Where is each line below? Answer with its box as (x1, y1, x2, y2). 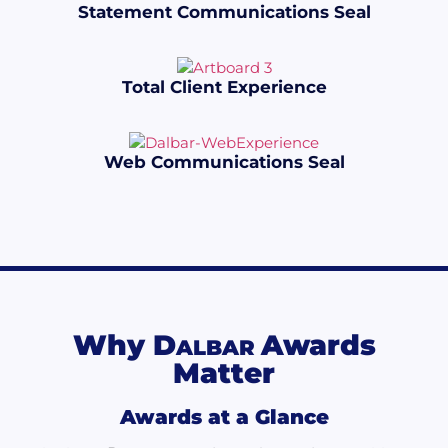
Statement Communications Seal (77, 2, 371, 23)
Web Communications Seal (103, 152, 345, 173)
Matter (173, 356, 275, 391)
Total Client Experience (121, 77, 327, 98)
